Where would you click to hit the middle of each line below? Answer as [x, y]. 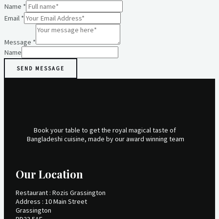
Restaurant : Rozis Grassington [61, 193]
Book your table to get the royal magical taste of [106, 130]
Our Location [49, 174]
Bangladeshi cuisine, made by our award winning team [106, 139]
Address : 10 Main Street [51, 202]
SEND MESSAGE [41, 69]
